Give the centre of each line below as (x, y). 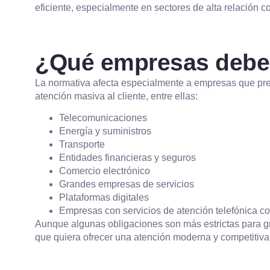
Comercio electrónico (105, 171)
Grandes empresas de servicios (127, 184)
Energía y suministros (105, 131)
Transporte (82, 145)
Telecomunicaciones (103, 118)
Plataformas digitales (104, 198)
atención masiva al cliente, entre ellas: (116, 96)
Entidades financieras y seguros (127, 158)
